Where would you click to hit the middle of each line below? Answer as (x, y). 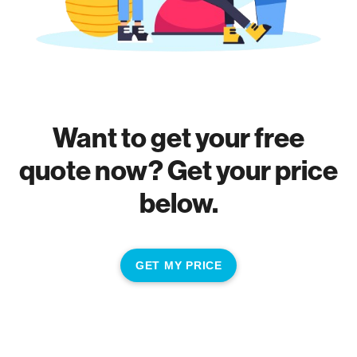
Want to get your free (178, 137)
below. (178, 202)
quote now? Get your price (178, 170)
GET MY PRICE (179, 265)
